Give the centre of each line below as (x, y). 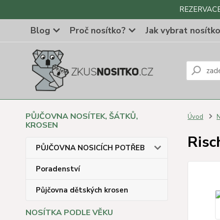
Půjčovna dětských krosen (82, 190)
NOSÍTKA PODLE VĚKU (69, 213)
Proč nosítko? (98, 30)
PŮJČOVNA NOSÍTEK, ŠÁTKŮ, (82, 116)
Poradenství (58, 169)
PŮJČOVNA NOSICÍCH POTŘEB (90, 148)
